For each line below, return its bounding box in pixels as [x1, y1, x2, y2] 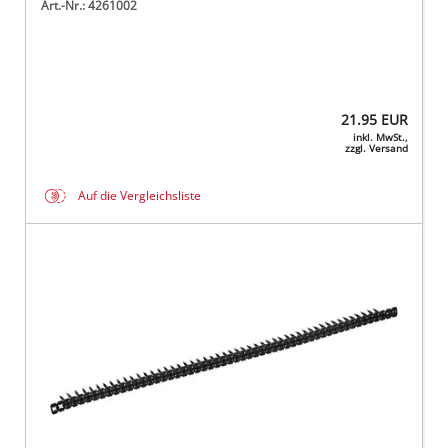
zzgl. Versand [344, 142, 408, 156]
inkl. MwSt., [352, 131, 408, 145]
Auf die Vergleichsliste [78, 188, 202, 204]
